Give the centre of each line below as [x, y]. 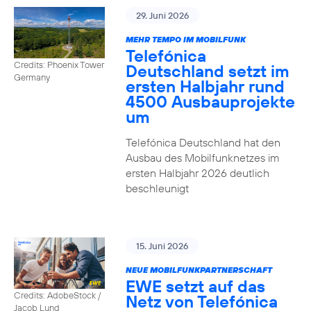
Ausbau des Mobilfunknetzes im [202, 158]
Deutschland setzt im [207, 71]
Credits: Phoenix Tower [59, 64]
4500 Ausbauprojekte [210, 101]
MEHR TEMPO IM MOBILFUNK [185, 39]
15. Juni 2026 [162, 246]
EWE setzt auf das [195, 286]
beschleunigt [157, 188]
